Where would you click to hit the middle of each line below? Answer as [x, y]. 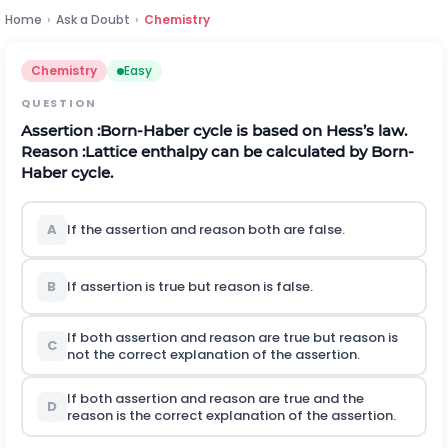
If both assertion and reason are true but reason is [232, 337]
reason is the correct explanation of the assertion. [231, 415]
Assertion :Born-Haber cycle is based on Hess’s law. [214, 130]
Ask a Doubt [93, 19]
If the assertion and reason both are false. [205, 229]
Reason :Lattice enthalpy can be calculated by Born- [217, 151]
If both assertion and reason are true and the [215, 398]
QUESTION [59, 103]
